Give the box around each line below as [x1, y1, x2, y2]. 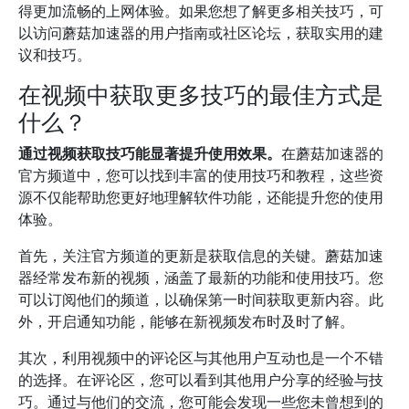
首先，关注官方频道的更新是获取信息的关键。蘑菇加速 [18, 246, 383, 266]
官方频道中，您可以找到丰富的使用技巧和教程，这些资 [18, 165, 383, 185]
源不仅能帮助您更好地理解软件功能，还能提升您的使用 [18, 187, 383, 207]
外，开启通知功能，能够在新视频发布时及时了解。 [18, 311, 354, 331]
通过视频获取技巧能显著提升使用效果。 [18, 143, 281, 163]
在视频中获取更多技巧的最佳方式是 [18, 79, 383, 110]
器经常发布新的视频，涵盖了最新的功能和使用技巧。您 [18, 267, 383, 288]
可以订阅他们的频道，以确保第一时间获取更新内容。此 [18, 289, 383, 309]
